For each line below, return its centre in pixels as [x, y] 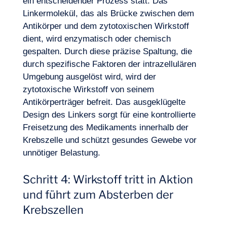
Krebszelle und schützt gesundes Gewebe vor [109, 140]
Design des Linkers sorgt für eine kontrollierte [109, 115]
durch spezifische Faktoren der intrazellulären [109, 64]
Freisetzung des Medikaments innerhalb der [105, 127]
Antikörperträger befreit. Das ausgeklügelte [104, 102]
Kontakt [166, 97]
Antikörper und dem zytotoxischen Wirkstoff [106, 26]
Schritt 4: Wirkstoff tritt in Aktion [108, 179]
